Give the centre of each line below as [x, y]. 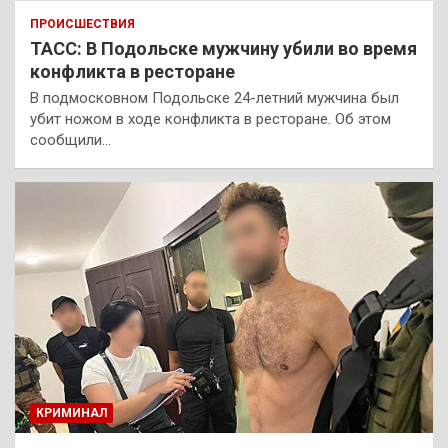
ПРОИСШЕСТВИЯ [82, 24]
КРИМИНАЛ [71, 413]
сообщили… [70, 140]
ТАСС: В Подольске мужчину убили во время [223, 49]
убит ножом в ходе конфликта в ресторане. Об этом [210, 119]
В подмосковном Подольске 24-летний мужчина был [214, 98]
